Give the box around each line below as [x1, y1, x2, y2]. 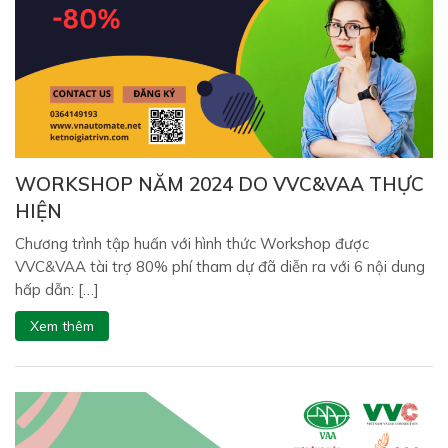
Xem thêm [30, 316, 94, 335]
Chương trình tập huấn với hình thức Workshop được [15, 233, 369, 253]
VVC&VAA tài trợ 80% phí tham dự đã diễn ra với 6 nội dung [15, 256, 425, 276]
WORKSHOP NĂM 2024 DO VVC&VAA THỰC [15, 171, 424, 196]
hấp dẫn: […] [15, 279, 99, 299]
